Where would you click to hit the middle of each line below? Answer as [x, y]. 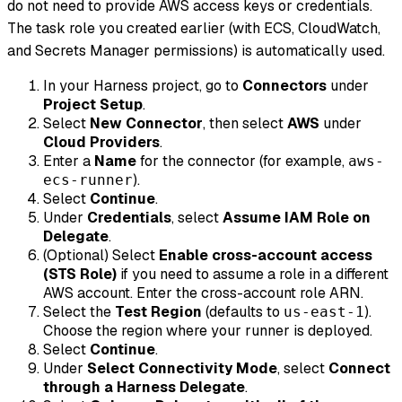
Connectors [284, 85]
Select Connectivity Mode [182, 368]
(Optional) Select [101, 255]
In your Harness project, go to [143, 85]
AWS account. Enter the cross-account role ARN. [203, 293]
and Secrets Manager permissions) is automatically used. [196, 50]
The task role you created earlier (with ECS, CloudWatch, [194, 28]
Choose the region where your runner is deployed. [208, 330]
